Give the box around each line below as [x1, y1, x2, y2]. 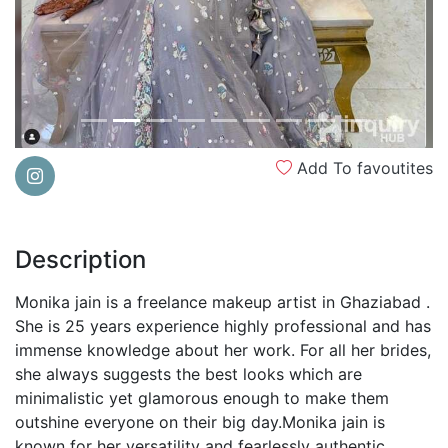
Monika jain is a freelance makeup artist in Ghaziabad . [15, 292, 430, 312]
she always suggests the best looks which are [15, 364, 362, 384]
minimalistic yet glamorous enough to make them [15, 388, 389, 408]
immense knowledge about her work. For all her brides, [15, 340, 431, 360]
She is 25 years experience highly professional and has [15, 316, 431, 336]
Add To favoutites [292, 158, 433, 178]
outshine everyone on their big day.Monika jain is [15, 412, 385, 432]
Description [15, 245, 146, 274]
